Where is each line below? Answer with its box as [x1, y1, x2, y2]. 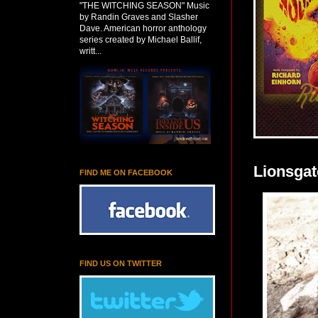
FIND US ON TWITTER [79, 259, 162, 268]
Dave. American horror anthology [79, 23, 207, 33]
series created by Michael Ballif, [79, 35, 202, 45]
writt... [79, 46, 102, 56]
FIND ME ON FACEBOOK [79, 168, 172, 177]
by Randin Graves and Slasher [79, 12, 198, 22]
